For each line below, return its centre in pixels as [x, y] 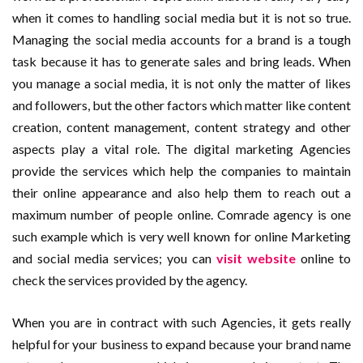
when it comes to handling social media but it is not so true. [181, 18]
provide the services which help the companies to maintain [181, 171]
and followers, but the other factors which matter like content [181, 105]
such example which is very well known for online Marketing [181, 237]
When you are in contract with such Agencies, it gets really [181, 322]
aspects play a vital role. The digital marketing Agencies [181, 149]
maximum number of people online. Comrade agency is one [181, 215]
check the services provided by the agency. [130, 280]
